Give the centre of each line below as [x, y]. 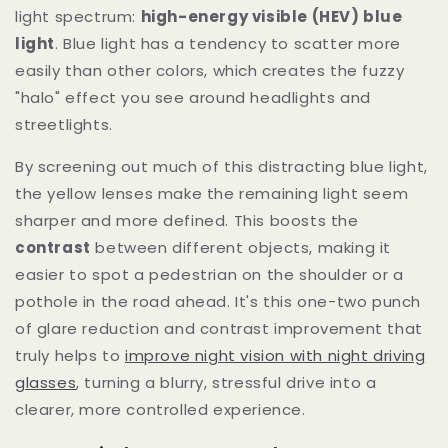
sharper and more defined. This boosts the [187, 221]
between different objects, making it [241, 248]
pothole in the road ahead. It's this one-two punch [218, 302]
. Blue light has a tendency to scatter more [228, 44]
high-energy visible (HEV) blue [271, 17]
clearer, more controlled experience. [160, 410]
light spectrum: [78, 17]
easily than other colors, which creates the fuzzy [210, 71]
